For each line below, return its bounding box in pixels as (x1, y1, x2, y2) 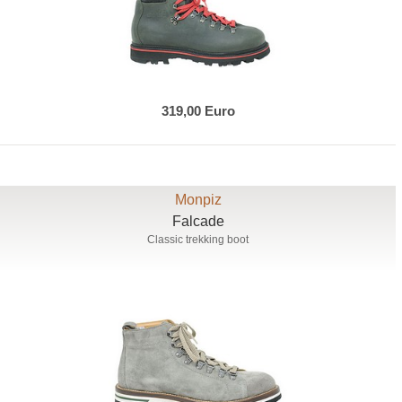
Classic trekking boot (147, 232, 249, 246)
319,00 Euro (161, 102, 235, 118)
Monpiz (174, 191, 222, 207)
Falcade (171, 213, 224, 229)
